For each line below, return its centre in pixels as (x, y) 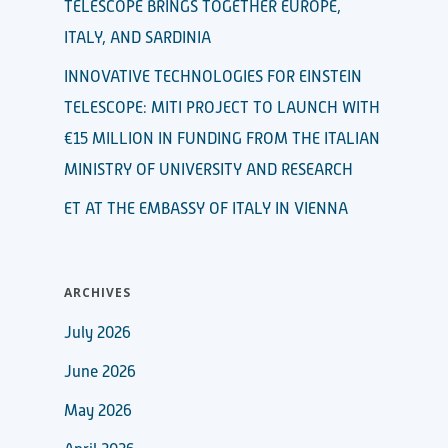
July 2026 (97, 332)
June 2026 (100, 371)
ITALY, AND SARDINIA (137, 37)
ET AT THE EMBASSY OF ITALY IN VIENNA (206, 208)
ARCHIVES (97, 292)
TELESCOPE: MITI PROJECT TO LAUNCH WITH (222, 107)
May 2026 (98, 410)
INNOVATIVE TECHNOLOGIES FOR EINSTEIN (213, 76)
